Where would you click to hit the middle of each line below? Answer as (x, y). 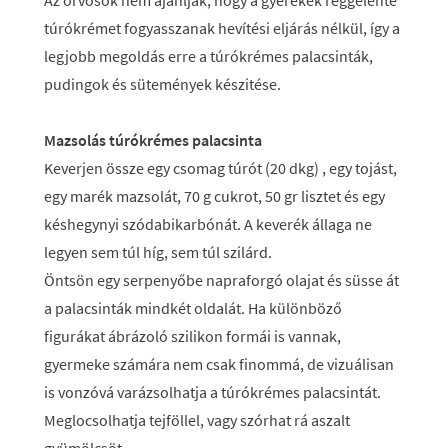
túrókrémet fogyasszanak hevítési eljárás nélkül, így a (222, 28)
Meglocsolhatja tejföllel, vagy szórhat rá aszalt (197, 420)
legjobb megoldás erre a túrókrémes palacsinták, (208, 56)
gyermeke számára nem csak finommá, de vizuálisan (219, 364)
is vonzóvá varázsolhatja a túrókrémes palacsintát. (212, 392)
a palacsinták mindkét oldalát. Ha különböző (193, 308)
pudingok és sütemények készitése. (162, 84)
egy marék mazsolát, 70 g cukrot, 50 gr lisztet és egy (214, 196)
